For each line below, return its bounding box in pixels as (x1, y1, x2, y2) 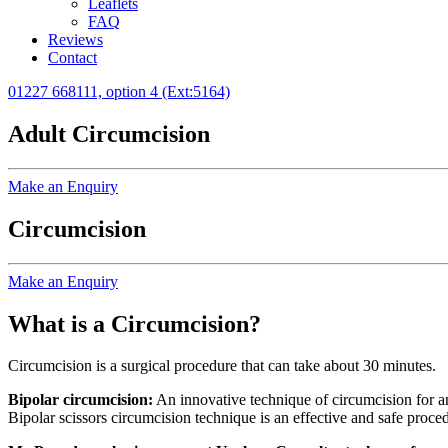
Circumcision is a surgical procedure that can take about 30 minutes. (8, 357, 436, 375)
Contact (48, 49, 97, 66)
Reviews (48, 31, 103, 48)
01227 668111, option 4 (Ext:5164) (8, 83, 230, 100)
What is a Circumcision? (8, 310, 261, 337)
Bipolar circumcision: (8, 391, 153, 409)
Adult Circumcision (8, 120, 210, 147)
